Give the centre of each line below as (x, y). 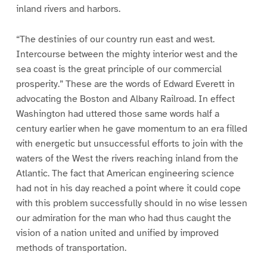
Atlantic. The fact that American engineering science (125, 173)
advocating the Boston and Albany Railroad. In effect (125, 99)
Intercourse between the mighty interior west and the (127, 54)
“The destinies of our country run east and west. (115, 39)
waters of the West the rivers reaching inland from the (127, 158)
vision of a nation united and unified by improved (117, 233)
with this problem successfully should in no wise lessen (131, 203)
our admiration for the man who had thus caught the (123, 218)
